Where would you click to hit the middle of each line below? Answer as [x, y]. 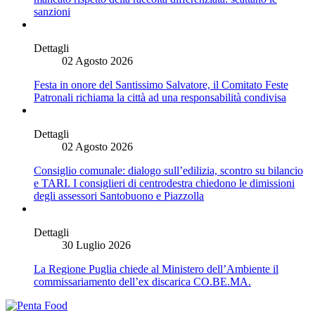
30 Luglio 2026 [96, 245]
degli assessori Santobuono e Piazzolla [119, 196]
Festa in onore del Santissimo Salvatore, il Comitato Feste [161, 85]
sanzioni [52, 12]
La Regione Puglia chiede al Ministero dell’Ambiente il [156, 269]
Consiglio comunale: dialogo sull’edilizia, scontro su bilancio [168, 171]
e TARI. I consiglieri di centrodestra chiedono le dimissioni [164, 183]
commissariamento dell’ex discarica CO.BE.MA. [142, 282]
